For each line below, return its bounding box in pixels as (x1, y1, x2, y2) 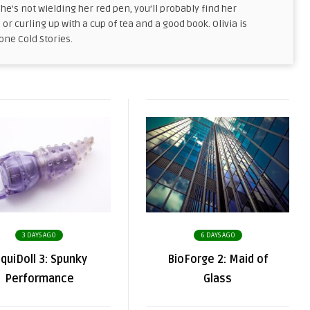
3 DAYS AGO (22, 231, 56, 239)
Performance (4, 272, 74, 286)
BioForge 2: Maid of (167, 253, 268, 266)
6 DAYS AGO (200, 231, 235, 239)
